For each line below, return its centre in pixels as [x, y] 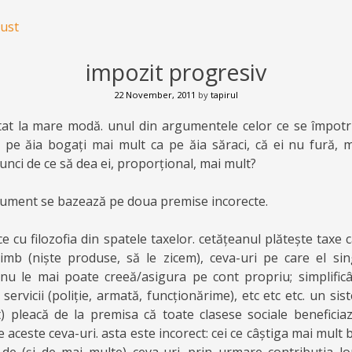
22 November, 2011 [155, 95]
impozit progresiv [176, 72]
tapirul [224, 95]
